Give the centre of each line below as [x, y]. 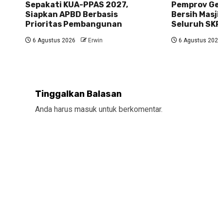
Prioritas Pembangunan [74, 24]
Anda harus [55, 109]
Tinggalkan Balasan [78, 94]
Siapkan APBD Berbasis [72, 14]
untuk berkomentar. [130, 109]
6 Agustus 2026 [53, 40]
